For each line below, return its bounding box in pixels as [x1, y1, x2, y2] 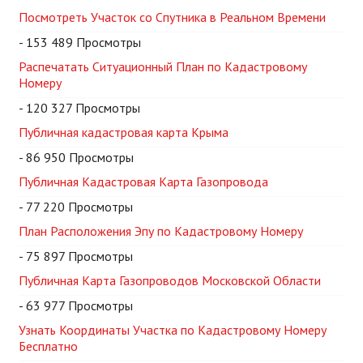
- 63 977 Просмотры [19, 297, 133, 314]
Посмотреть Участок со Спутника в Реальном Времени [19, 9, 326, 26]
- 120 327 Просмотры [19, 100, 140, 117]
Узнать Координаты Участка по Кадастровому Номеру [19, 322, 327, 339]
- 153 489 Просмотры [19, 34, 141, 51]
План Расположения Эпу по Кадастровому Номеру [19, 223, 303, 240]
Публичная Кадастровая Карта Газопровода [19, 173, 268, 190]
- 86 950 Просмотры [19, 149, 134, 166]
